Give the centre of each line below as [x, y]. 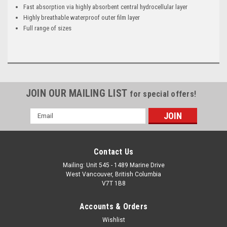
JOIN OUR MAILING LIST [78, 93]
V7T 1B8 [113, 183]
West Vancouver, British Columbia [113, 174]
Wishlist [113, 220]
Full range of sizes [48, 28]
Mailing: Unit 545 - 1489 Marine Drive [113, 165]
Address [44, 123]
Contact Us [113, 152]
